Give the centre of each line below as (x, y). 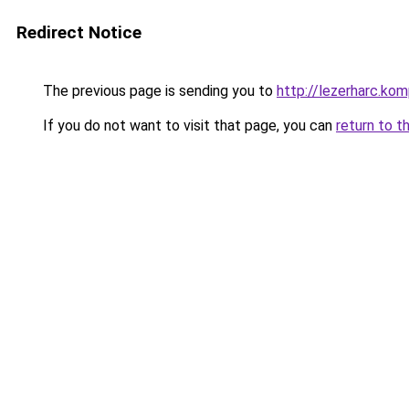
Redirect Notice (79, 32)
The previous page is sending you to (158, 91)
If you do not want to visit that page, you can (188, 126)
